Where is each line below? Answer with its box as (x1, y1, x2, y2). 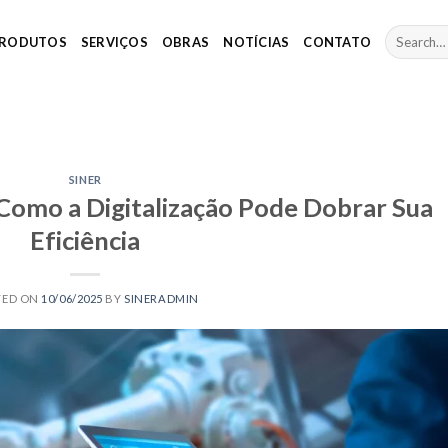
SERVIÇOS (80, 34, 148, 50)
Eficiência (30, 224, 141, 255)
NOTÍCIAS (223, 34, 290, 50)
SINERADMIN (124, 291, 199, 305)
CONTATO (303, 34, 372, 50)
